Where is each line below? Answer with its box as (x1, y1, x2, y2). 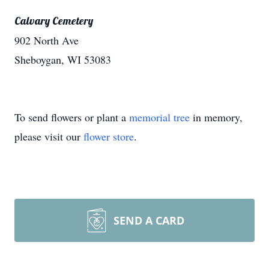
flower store (83, 129, 134, 144)
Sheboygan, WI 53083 (14, 52, 111, 67)
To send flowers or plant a (14, 110, 129, 124)
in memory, (190, 110, 243, 124)
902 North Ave (14, 33, 79, 47)
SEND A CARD (113, 213, 184, 228)
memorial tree (129, 110, 190, 124)
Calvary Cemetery (14, 14, 93, 28)
